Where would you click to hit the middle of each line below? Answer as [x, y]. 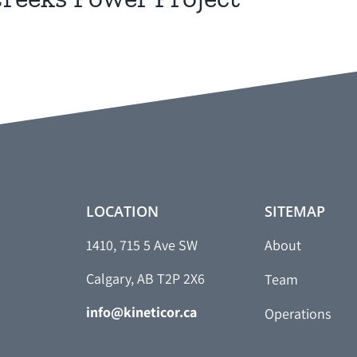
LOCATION [123, 212]
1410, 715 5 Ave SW [142, 245]
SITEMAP [295, 212]
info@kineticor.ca [142, 312]
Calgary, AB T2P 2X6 [146, 279]
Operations [298, 314]
